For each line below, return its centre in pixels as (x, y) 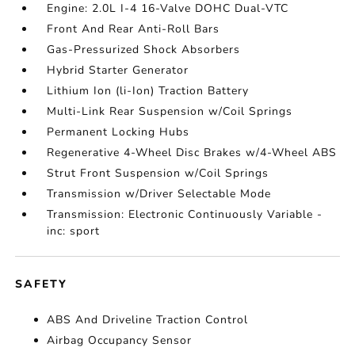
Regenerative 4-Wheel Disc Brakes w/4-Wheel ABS (192, 153)
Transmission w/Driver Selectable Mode (159, 194)
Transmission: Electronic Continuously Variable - (185, 214)
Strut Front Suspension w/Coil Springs (158, 173)
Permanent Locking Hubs (118, 132)
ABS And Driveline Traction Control (148, 320)
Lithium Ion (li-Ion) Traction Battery (148, 91)
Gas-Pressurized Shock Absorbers (144, 50)
